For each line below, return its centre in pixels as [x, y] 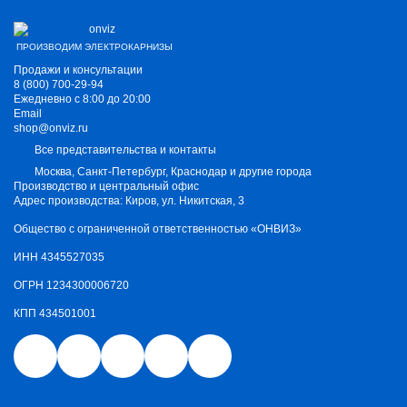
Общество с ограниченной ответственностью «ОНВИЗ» [158, 229]
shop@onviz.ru [51, 128]
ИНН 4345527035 [59, 257]
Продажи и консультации [78, 70]
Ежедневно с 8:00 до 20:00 [82, 99]
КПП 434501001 [55, 313]
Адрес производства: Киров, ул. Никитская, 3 [129, 201]
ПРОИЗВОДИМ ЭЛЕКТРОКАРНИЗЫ [94, 47]
